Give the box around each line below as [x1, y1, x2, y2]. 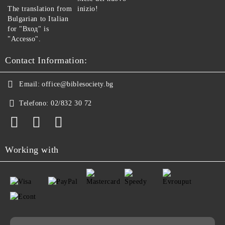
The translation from [8, 5, 72, 13]
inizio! [77, 5, 98, 13]
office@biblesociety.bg [42, 80, 114, 88]
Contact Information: [5, 55, 87, 65]
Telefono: [19, 99, 49, 107]
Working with [5, 145, 59, 155]
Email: [19, 80, 40, 88]
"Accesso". [8, 35, 41, 43]
